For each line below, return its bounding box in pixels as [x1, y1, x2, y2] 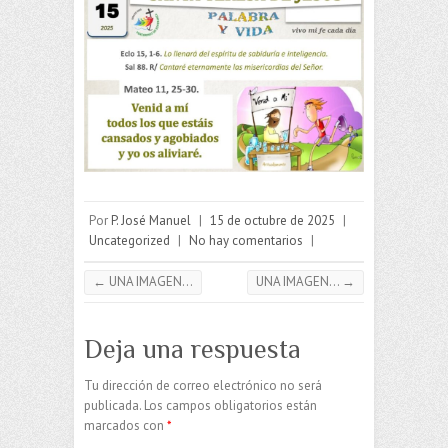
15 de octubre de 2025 [210, 212, 335, 230]
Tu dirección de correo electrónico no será [84, 377, 322, 395]
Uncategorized [89, 232, 170, 250]
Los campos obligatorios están [144, 397, 317, 415]
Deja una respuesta [84, 335, 301, 365]
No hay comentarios [189, 232, 303, 250]
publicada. [84, 397, 141, 415]
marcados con [84, 417, 167, 435]
